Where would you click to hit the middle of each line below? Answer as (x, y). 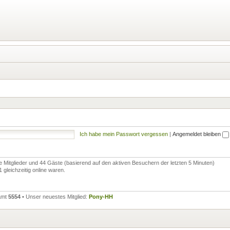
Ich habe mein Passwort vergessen (123, 134)
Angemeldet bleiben (197, 134)
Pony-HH (101, 197)
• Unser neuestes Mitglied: (55, 197)
